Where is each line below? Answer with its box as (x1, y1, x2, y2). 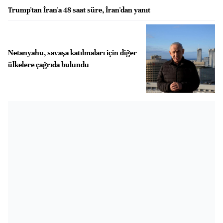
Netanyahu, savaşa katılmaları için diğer (8, 48, 137, 57)
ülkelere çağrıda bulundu (8, 60, 89, 69)
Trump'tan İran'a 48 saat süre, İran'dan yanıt (8, 5, 150, 14)
